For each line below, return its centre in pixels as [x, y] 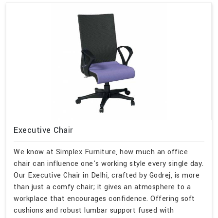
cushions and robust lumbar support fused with [94, 210]
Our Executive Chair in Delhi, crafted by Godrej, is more [107, 175]
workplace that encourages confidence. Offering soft [104, 199]
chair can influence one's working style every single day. [109, 163]
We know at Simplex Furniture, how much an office [101, 152]
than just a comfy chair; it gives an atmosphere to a [102, 187]
